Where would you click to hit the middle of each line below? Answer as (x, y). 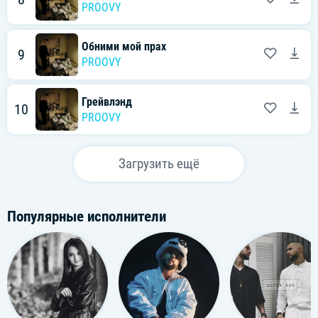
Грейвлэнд (107, 102)
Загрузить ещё (159, 164)
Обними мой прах (124, 47)
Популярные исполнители (87, 216)
